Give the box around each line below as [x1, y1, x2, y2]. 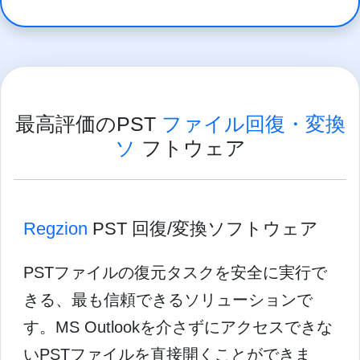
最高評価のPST [14, 112, 162, 135]
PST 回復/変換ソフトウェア [88, 218, 318, 239]
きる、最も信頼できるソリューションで [23, 290, 313, 309]
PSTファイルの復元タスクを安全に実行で [23, 263, 327, 281]
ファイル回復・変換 [161, 112, 346, 135]
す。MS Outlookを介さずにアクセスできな [23, 317, 333, 336]
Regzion [23, 218, 88, 239]
